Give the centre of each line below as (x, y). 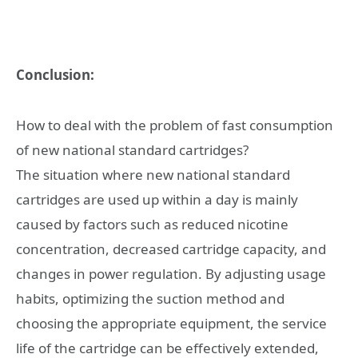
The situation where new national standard (153, 175)
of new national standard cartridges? (132, 150)
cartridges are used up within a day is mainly (157, 199)
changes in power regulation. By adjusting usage (171, 274)
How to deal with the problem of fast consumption (175, 125)
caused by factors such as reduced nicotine (152, 224)
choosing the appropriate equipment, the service (171, 323)
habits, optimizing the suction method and (150, 298)
